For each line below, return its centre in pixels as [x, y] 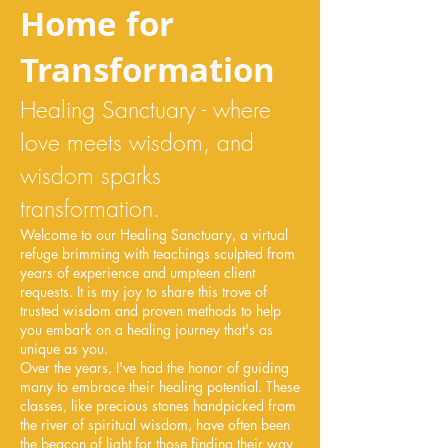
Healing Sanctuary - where [145, 110]
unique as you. [64, 349]
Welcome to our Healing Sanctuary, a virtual [154, 235]
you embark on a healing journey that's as [146, 330]
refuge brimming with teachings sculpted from [157, 254]
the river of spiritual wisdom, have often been [155, 425]
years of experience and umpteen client [137, 273]
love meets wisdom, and [137, 143]
